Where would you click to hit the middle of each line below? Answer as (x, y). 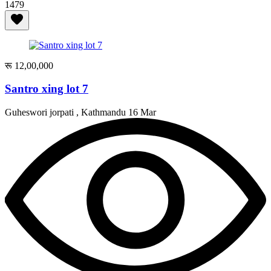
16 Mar (142, 113)
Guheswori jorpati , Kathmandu (67, 113)
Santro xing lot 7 (47, 89)
